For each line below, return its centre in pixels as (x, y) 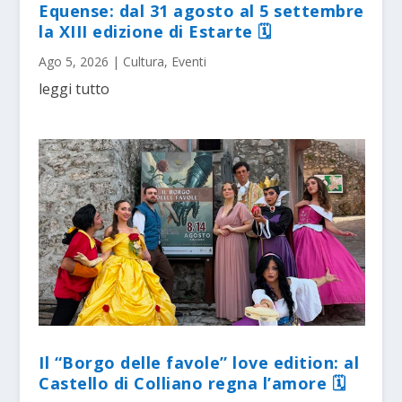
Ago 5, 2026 (74, 62)
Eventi (189, 62)
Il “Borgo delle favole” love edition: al (199, 363)
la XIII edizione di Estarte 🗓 (155, 32)
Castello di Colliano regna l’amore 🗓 (192, 384)
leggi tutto (74, 89)
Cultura (144, 62)
